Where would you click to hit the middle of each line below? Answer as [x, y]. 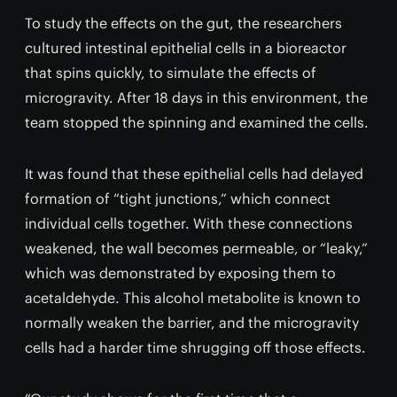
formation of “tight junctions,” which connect [178, 198]
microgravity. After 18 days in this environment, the [196, 97]
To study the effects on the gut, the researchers [183, 23]
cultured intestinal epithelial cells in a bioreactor [186, 48]
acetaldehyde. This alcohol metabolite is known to [193, 298]
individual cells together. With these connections [189, 223]
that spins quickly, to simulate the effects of [171, 73]
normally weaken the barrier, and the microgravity [192, 323]
